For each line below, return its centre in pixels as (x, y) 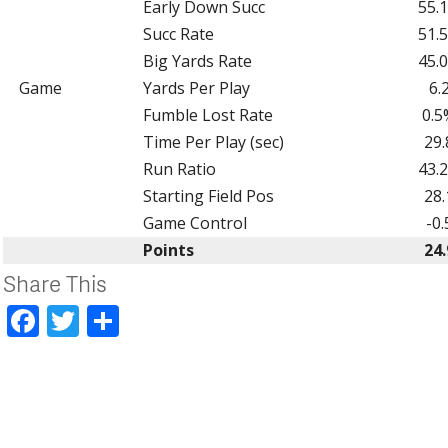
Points (168, 249)
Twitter (133, 320)
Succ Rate (178, 33)
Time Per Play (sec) (213, 141)
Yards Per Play (196, 87)
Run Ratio (179, 168)
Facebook (110, 320)
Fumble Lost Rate (207, 114)
